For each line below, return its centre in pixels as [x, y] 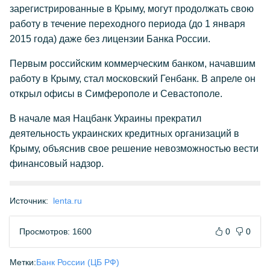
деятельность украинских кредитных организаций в [124, 133]
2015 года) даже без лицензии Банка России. [110, 39]
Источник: [29, 201]
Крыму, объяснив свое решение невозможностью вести [134, 149]
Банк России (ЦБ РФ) [78, 262]
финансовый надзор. [57, 164]
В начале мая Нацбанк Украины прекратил [105, 118]
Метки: [23, 262]
